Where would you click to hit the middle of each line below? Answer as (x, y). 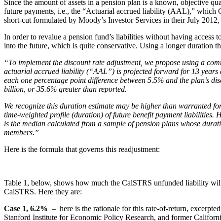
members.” (21, 133)
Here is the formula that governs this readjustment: (82, 149)
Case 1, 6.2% (26, 209)
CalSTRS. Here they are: (43, 192)
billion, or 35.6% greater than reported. (65, 89)
